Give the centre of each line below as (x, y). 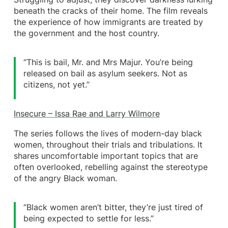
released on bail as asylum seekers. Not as (106, 73)
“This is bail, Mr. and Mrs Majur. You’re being (108, 62)
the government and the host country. (86, 33)
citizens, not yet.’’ (57, 84)
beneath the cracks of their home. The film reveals (110, 11)
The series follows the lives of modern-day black (108, 134)
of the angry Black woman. (65, 179)
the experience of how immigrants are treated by (108, 22)
